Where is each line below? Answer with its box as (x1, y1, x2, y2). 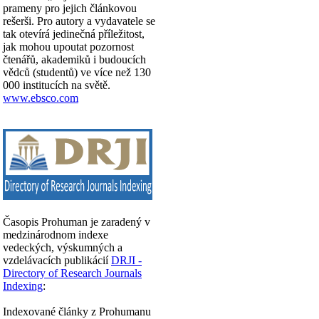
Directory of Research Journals (3, 266, 142, 279)
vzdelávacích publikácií (3, 253, 111, 266)
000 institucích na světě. (3, 78, 110, 91)
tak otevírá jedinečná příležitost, (3, 27, 145, 40)
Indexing (3, 279, 43, 292)
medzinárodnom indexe (3, 228, 108, 241)
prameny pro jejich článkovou (3, 1, 137, 14)
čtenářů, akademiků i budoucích (3, 53, 146, 66)
